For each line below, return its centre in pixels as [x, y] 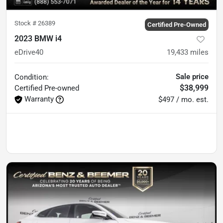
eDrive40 [29, 52]
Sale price [192, 76]
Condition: [32, 77]
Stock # [26, 23]
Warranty [39, 99]
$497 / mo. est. [183, 99]
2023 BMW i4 [38, 38]
